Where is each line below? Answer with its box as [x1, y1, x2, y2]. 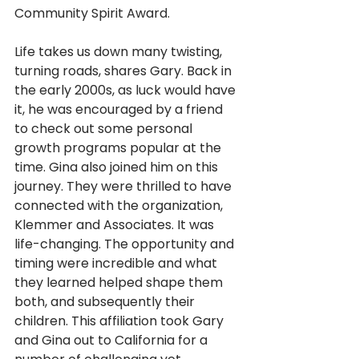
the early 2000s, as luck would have [14, 81, 239, 100]
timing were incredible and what [14, 254, 220, 273]
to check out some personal [14, 119, 196, 139]
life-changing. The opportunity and [14, 235, 237, 254]
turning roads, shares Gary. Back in [14, 62, 235, 81]
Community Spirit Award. [14, 4, 170, 23]
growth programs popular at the [14, 139, 224, 158]
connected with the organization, [14, 196, 226, 216]
